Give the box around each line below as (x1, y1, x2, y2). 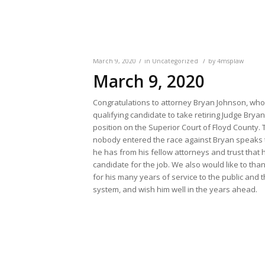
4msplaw (217, 57, 244, 66)
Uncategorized (152, 57, 198, 66)
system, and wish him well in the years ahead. (93, 184, 257, 195)
